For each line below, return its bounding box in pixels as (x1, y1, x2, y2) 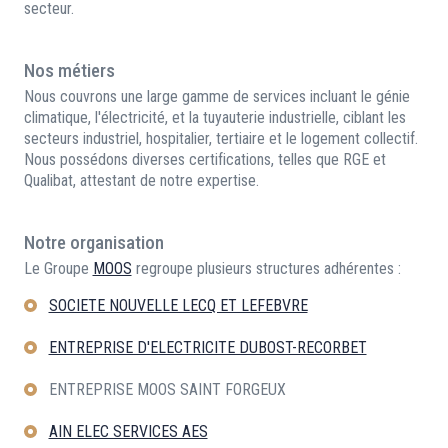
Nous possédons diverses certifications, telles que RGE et (23, 150, 386, 170)
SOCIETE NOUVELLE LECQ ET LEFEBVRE (48, 296, 308, 316)
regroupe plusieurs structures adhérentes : (131, 259, 401, 279)
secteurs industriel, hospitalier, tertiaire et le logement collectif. (23, 129, 418, 149)
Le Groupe (23, 259, 93, 279)
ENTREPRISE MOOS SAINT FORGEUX (48, 380, 286, 400)
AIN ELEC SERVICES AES (48, 422, 208, 442)
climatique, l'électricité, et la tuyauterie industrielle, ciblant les (23, 108, 406, 128)
